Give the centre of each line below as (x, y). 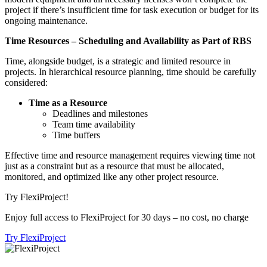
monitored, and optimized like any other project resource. (112, 176)
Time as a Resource (68, 103)
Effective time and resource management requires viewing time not (130, 155)
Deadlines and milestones (100, 113)
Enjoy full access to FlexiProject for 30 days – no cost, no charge (127, 217)
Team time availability (94, 124)
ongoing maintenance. (46, 20)
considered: (26, 82)
